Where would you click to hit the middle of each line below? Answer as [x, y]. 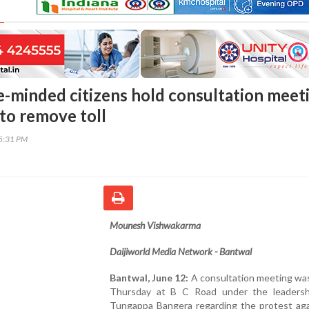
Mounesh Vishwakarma [155, 225]
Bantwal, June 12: [149, 277]
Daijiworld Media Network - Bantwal [181, 251]
